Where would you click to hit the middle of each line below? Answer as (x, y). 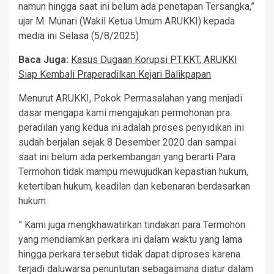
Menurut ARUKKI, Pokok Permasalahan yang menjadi (130, 98)
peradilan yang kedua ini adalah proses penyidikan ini (131, 128)
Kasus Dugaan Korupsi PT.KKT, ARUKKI (154, 60)
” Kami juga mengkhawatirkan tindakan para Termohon (132, 225)
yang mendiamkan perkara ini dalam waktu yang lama (130, 240)
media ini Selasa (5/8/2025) (79, 36)
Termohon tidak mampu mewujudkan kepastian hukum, (133, 172)
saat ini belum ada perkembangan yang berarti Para (127, 157)
